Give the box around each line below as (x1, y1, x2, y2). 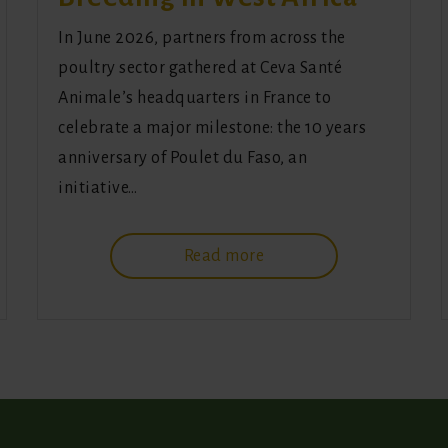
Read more (183, 247, 265, 266)
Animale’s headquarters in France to (58, 89, 332, 108)
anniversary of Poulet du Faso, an (58, 149, 308, 168)
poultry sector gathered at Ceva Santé (58, 59, 343, 78)
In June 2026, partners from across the (58, 29, 346, 48)
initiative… (58, 179, 138, 198)
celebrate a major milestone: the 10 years (58, 119, 367, 138)
